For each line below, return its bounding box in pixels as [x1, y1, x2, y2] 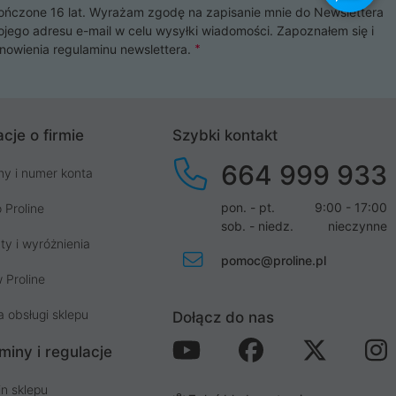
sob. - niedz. [221, 217, 293, 233]
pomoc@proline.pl [221, 252, 326, 268]
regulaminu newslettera [53, 41, 187, 57]
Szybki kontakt [172, 126, 278, 144]
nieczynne [328, 217, 387, 233]
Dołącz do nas [172, 308, 274, 326]
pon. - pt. [221, 199, 275, 215]
